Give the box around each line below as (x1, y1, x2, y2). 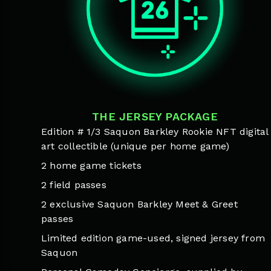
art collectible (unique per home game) (41, 140, 230, 152)
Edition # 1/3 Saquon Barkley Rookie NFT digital (41, 126, 269, 137)
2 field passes (41, 179, 106, 191)
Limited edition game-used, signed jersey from (41, 232, 266, 244)
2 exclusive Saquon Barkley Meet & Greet (41, 198, 238, 210)
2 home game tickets (41, 160, 142, 171)
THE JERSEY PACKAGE (92, 110, 218, 123)
